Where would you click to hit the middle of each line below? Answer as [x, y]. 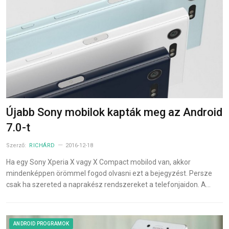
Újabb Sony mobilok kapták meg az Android [114, 112]
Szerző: [17, 146]
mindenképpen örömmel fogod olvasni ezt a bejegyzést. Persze [109, 174]
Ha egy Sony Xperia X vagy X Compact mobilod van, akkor [98, 162]
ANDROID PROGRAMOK [41, 224]
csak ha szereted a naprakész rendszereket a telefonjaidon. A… [108, 185]
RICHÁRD [42, 146]
